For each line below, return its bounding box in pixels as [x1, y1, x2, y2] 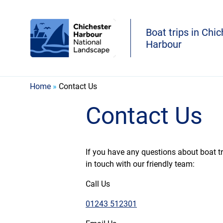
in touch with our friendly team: [86, 159, 195, 169]
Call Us [86, 179, 110, 189]
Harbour [145, 38, 182, 50]
